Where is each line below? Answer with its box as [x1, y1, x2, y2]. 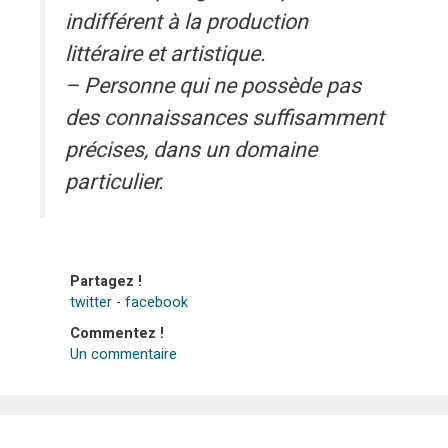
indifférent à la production [65, 6, 308, 39]
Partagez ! [70, 270, 142, 292]
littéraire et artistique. [65, 38, 266, 71]
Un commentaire [70, 343, 177, 365]
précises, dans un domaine [65, 134, 317, 167]
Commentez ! [70, 322, 164, 344]
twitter [70, 291, 112, 313]
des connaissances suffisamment [65, 102, 384, 135]
